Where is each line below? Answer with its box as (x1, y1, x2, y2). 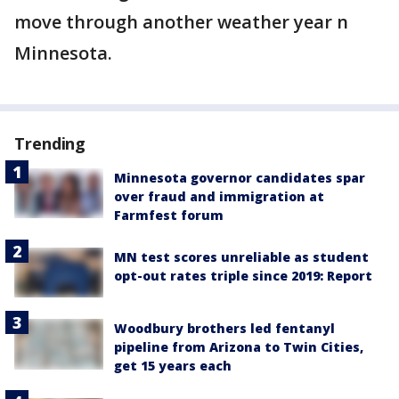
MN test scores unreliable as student (114, 248, 369, 265)
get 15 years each (114, 357, 232, 375)
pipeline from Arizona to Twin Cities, (114, 338, 363, 356)
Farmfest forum (114, 207, 224, 224)
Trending (14, 133, 86, 154)
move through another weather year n (14, 10, 348, 34)
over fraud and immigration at (114, 188, 324, 205)
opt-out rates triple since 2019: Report (114, 267, 372, 284)
